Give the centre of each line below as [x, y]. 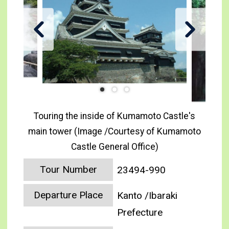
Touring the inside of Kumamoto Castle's [114, 116]
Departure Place [68, 195]
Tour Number [68, 170]
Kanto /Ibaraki [147, 195]
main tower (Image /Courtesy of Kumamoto [114, 131]
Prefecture [140, 212]
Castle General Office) [114, 146]
